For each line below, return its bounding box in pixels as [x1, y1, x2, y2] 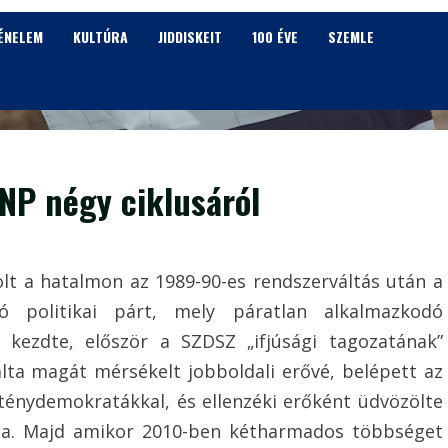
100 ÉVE [252, 26, 298, 47]
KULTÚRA [73, 26, 128, 47]
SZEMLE [328, 26, 374, 47]
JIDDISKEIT [158, 26, 222, 47]
